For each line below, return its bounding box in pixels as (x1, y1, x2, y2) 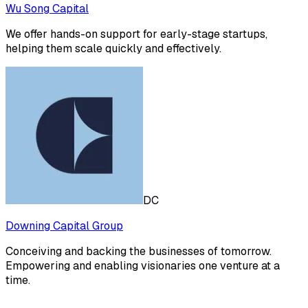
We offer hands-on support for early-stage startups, (5, 27, 267, 42)
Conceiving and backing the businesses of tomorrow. (5, 244, 272, 259)
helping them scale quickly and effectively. (5, 41, 221, 56)
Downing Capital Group (5, 219, 123, 234)
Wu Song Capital (5, 1, 89, 16)
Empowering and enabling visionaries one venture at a (5, 258, 280, 274)
